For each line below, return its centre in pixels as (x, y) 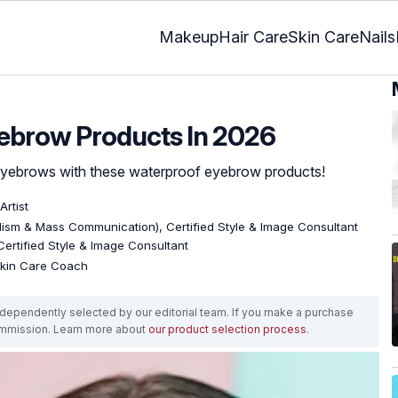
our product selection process (227, 329)
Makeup (189, 37)
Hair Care (253, 37)
